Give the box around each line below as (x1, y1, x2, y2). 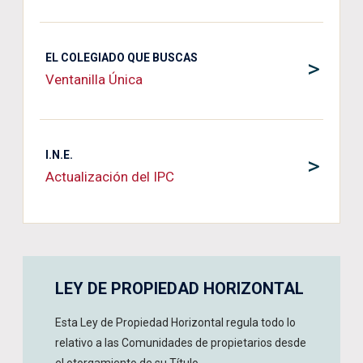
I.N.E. (45, 148, 73, 161)
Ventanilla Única (45, 71, 143, 88)
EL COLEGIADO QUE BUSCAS (45, 51, 198, 64)
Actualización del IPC (45, 169, 174, 185)
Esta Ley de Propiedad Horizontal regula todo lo (55, 316, 296, 329)
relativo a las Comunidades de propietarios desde (55, 336, 306, 349)
